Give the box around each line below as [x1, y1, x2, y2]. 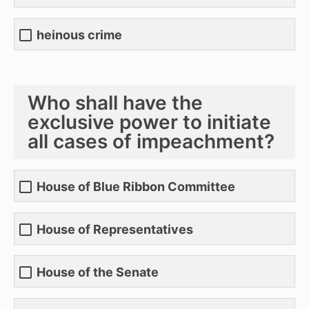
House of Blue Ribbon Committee [37, 179, 235, 195]
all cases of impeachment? [28, 129, 275, 153]
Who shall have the [28, 90, 203, 114]
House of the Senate [37, 265, 159, 280]
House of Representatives [37, 222, 193, 237]
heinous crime [37, 28, 122, 43]
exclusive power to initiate [28, 110, 271, 134]
